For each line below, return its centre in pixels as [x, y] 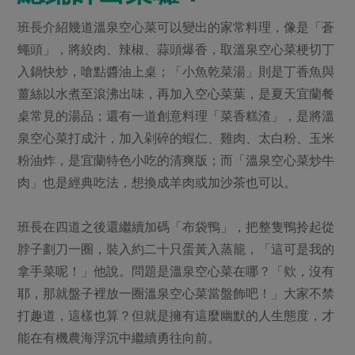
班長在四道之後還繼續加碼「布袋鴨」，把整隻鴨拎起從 [176, 227]
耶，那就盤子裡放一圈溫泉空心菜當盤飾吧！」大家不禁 [176, 294]
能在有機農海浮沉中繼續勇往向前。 [119, 338]
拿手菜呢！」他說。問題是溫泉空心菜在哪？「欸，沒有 [176, 271]
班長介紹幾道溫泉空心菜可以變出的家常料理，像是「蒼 [176, 27]
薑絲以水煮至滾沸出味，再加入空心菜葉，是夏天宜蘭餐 [176, 94]
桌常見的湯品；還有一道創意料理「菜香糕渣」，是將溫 [176, 116]
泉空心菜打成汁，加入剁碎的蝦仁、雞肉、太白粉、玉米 [176, 138]
